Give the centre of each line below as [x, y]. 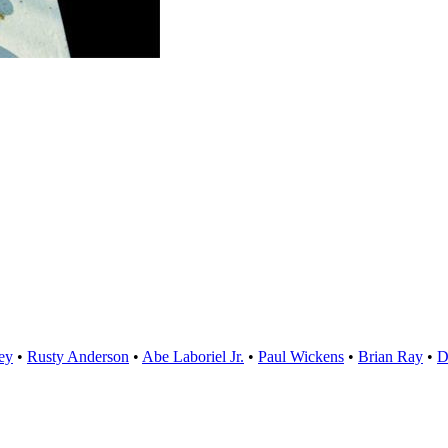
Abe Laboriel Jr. [193, 356]
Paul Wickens [301, 356]
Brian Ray [390, 356]
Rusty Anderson [78, 356]
